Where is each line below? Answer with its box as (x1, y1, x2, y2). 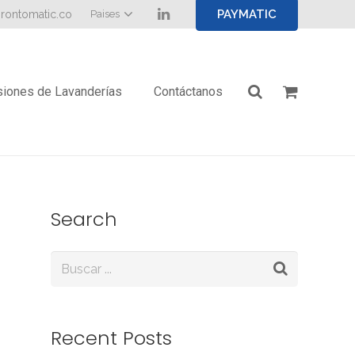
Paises (90, 8, 120, 20)
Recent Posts (51, 324, 172, 351)
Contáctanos (153, 84, 223, 99)
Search (51, 206, 117, 232)
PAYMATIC (217, 7, 277, 21)
